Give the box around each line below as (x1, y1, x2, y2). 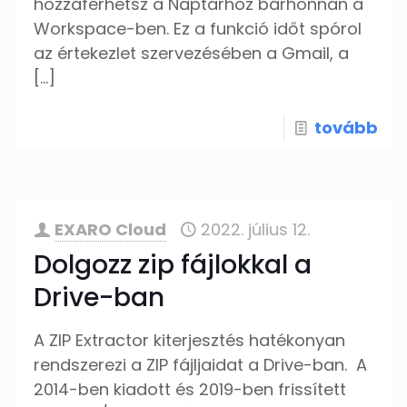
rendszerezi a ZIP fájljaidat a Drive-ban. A (34, 353, 368, 376)
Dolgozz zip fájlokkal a (34, 247, 313, 283)
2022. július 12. (201, 218, 311, 241)
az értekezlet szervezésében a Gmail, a (34, 42, 350, 65)
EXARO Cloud (55, 218, 167, 241)
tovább (313, 116, 378, 139)
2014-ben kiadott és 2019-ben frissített (34, 378, 347, 401)
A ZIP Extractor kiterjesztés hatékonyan (34, 329, 346, 352)
